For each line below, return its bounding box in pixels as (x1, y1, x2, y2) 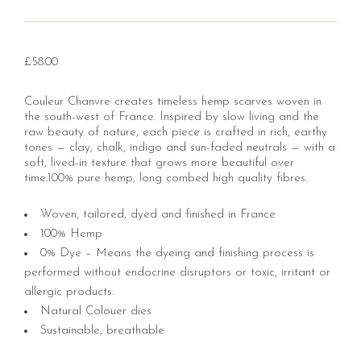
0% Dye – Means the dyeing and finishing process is (40, 247, 314, 260)
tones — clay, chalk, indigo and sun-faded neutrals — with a (24, 142, 335, 155)
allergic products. (24, 286, 114, 299)
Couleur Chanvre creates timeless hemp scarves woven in (24, 96, 322, 109)
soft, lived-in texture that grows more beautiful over (24, 157, 294, 170)
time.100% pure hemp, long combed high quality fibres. (24, 172, 307, 185)
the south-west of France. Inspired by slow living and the (24, 111, 319, 124)
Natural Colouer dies (40, 305, 151, 318)
